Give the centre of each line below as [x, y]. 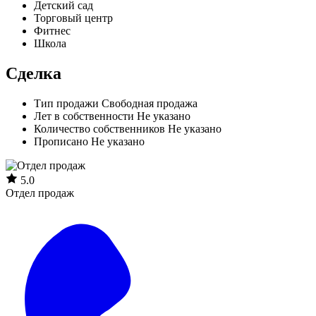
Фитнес [52, 30]
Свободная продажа [150, 103]
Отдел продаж [40, 193]
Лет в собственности [84, 116]
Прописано [61, 141]
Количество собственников [99, 128]
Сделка [34, 73]
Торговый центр [73, 18]
